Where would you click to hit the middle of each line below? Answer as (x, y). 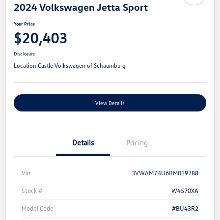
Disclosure (24, 54)
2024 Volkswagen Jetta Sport (81, 7)
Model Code (38, 208)
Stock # (32, 191)
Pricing (137, 143)
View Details (110, 103)
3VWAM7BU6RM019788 (165, 173)
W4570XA (185, 191)
